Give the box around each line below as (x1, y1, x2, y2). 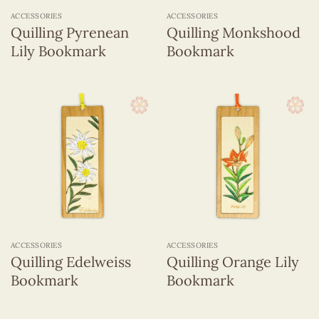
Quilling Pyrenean (10, 23, 129, 42)
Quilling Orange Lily (166, 252, 299, 271)
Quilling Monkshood (166, 23, 300, 42)
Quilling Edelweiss (10, 252, 131, 271)
